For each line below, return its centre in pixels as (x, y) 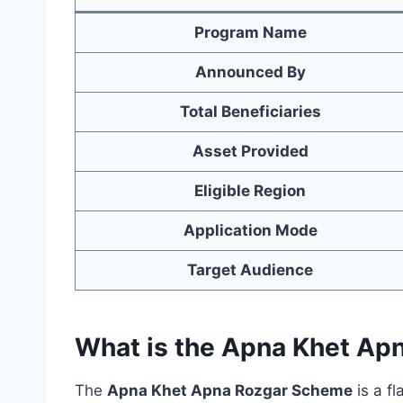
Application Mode (250, 230)
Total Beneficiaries (250, 112)
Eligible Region (250, 191)
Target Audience (250, 270)
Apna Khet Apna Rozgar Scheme (230, 390)
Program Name (250, 32)
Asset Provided (250, 151)
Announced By (250, 72)
